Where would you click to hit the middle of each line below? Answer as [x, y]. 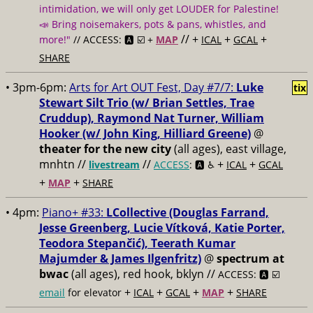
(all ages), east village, [229, 149]
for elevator [93, 292]
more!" [55, 39]
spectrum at [250, 259]
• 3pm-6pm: [37, 87]
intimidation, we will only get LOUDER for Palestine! [159, 9]
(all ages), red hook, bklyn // [143, 274]
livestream [114, 165]
